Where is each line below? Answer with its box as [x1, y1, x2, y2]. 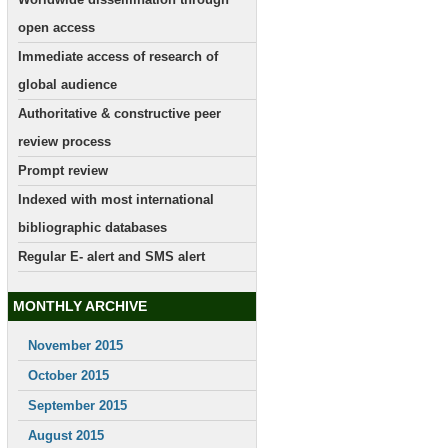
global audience [18, 77, 117, 92]
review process [18, 134, 111, 149]
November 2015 [28, 338, 123, 353]
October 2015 [28, 368, 109, 383]
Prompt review [18, 163, 108, 178]
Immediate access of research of [18, 49, 218, 64]
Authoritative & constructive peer [18, 106, 221, 121]
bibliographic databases [18, 220, 167, 235]
